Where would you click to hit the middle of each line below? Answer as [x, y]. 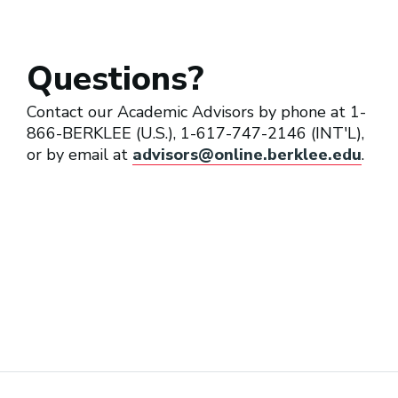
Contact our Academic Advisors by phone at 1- [196, 111]
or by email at [80, 154]
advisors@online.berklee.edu [247, 154]
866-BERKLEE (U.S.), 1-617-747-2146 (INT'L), [195, 133]
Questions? [115, 78]
